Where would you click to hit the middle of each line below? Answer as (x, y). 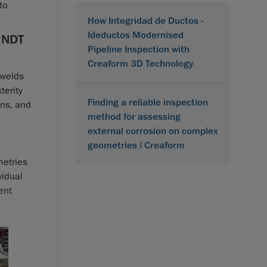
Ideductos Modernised (136, 35)
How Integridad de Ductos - (145, 21)
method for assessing (134, 117)
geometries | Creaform (136, 145)
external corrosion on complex (153, 131)
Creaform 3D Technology (141, 63)
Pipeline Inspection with (139, 49)
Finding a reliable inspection (148, 102)
